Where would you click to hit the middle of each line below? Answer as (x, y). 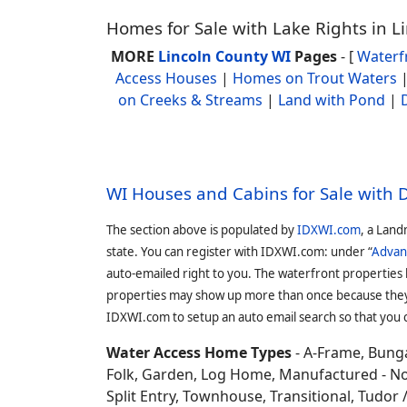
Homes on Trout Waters (314, 78)
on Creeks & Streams (190, 100)
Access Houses (166, 78)
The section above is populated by (202, 230)
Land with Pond (331, 100)
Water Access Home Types (199, 352)
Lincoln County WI (224, 56)
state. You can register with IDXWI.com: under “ (239, 252)
